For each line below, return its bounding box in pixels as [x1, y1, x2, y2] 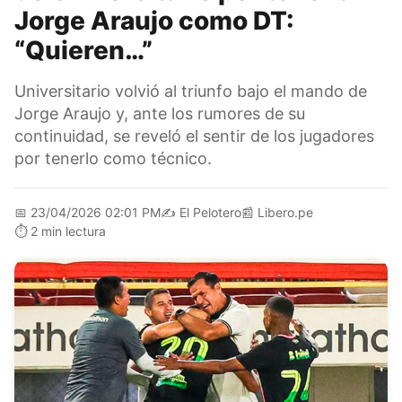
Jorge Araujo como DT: [14, 4, 294, 36]
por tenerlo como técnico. [14, 148, 212, 168]
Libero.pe [258, 204, 313, 220]
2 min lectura [31, 223, 106, 239]
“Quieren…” [14, 34, 153, 66]
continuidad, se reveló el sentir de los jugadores [14, 126, 374, 145]
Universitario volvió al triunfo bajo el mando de [14, 81, 367, 100]
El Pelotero [179, 204, 241, 220]
